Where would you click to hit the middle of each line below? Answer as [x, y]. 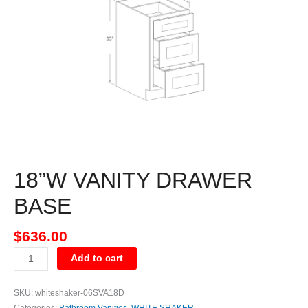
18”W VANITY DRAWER [133, 180]
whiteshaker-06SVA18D [80, 293]
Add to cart [97, 258]
